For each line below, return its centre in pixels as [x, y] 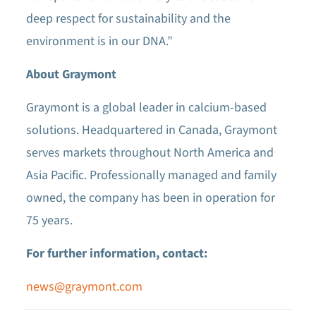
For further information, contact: [116, 254]
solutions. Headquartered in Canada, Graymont [151, 130]
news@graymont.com [84, 287]
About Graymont [71, 74]
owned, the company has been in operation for [150, 198]
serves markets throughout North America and [150, 153]
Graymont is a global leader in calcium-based [146, 108]
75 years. [49, 220]
